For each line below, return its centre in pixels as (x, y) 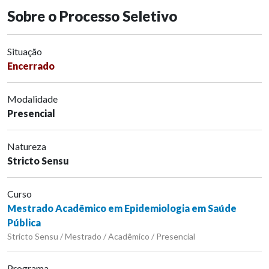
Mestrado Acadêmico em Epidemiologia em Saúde (122, 208)
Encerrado (31, 65)
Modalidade (32, 98)
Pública (24, 222)
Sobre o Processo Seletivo (92, 16)
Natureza (27, 146)
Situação (25, 51)
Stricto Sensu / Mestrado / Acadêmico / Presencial (101, 236)
